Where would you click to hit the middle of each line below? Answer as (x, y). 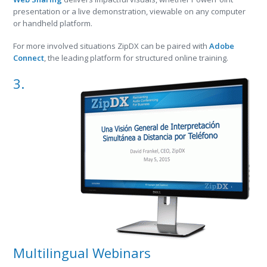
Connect (29, 58)
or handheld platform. (53, 23)
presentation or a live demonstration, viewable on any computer (130, 11)
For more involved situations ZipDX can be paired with (111, 46)
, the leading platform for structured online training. (136, 58)
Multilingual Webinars (82, 253)
